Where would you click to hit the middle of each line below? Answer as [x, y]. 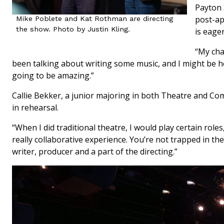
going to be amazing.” [53, 75]
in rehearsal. [35, 107]
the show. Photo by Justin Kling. [73, 29]
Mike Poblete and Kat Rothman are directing [94, 18]
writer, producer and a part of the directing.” [95, 151]
